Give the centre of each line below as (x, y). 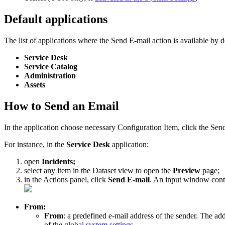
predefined (90, 216)
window (196, 180)
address (142, 216)
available (194, 41)
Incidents (57, 162)
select (33, 171)
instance (30, 145)
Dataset (104, 171)
